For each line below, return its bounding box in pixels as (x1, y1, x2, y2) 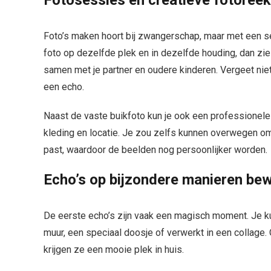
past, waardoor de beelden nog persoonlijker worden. (44, 144, 267, 156)
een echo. (44, 81, 84, 93)
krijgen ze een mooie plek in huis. (44, 244, 184, 256)
